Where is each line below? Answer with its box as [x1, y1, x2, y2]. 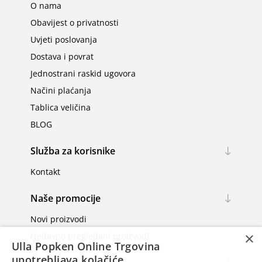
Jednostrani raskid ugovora [30, 68, 136, 80]
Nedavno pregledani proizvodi [30, 230, 149, 242]
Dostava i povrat [30, 51, 94, 63]
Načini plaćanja [30, 85, 91, 96]
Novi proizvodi [30, 213, 87, 225]
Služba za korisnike [30, 144, 115, 158]
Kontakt [30, 166, 60, 178]
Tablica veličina [30, 102, 91, 113]
